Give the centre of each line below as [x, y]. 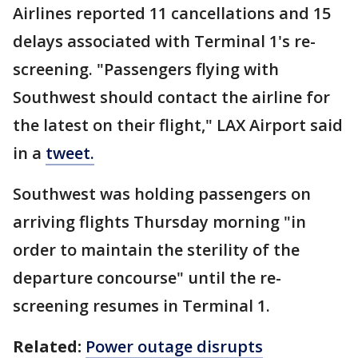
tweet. [70, 153]
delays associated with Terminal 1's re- [164, 41]
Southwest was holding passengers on [162, 194]
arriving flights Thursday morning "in [159, 222]
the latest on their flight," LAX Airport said [178, 125]
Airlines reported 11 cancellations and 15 [172, 13]
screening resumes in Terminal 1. [141, 306]
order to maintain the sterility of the [156, 250]
